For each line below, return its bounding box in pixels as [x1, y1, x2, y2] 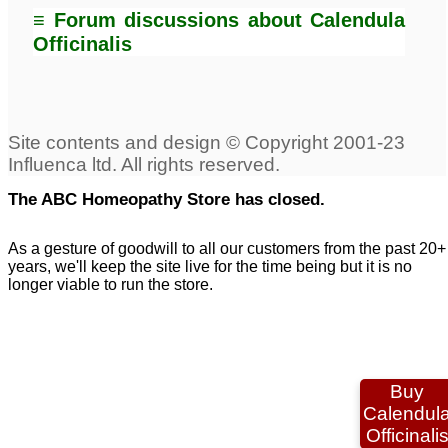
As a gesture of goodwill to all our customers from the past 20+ [8, 239, 446, 257]
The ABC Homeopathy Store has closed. [8, 189, 325, 209]
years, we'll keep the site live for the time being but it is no [8, 257, 412, 275]
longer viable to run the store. [8, 275, 213, 293]
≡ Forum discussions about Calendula [33, 9, 406, 32]
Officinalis [33, 33, 132, 56]
